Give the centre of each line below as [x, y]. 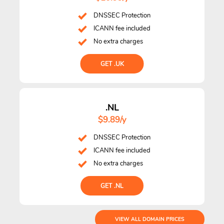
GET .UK [112, 64]
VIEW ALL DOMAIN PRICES [150, 219]
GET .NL [112, 186]
